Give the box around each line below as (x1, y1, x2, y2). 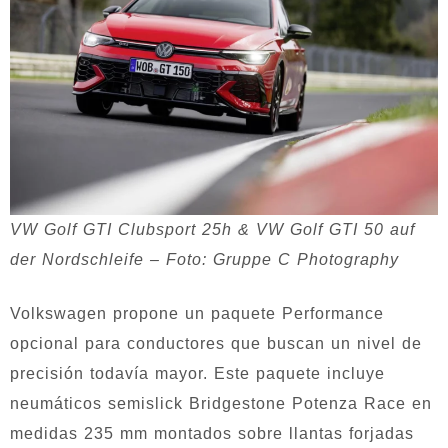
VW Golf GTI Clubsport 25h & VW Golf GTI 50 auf (10, 220, 415, 238)
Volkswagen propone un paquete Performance (10, 304, 384, 322)
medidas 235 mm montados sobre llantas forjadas (10, 424, 414, 442)
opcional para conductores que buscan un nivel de (10, 334, 422, 352)
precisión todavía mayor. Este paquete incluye (10, 364, 385, 382)
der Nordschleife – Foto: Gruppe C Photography (10, 250, 399, 268)
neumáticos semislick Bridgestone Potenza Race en (10, 394, 432, 412)
